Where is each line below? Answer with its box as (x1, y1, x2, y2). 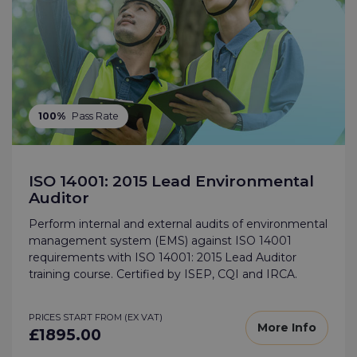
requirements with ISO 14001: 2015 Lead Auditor (29, 250, 296, 265)
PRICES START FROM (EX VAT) (29, 312, 163, 324)
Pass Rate (71, 109, 119, 122)
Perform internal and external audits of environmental (29, 217, 328, 232)
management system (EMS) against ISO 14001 (29, 233, 292, 249)
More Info (257, 320, 316, 335)
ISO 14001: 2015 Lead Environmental (29, 171, 314, 190)
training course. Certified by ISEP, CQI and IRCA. (29, 267, 297, 282)
